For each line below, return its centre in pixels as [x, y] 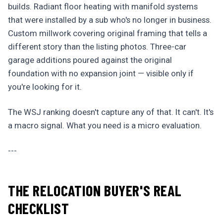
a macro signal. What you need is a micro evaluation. [105, 125]
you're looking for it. [45, 87]
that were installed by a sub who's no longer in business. [110, 20]
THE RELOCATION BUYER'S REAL [95, 190]
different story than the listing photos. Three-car [97, 47]
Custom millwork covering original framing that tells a [108, 33]
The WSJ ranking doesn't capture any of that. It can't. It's [111, 112]
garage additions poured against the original [90, 60]
